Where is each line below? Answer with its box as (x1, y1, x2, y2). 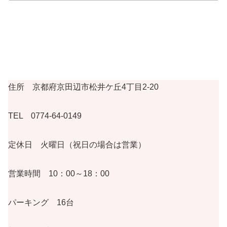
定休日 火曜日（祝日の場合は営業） (8, 140, 146, 149)
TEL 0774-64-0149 (8, 111, 82, 121)
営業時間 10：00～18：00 (8, 169, 109, 178)
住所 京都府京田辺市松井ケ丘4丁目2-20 (8, 83, 159, 92)
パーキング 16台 (8, 198, 74, 207)
